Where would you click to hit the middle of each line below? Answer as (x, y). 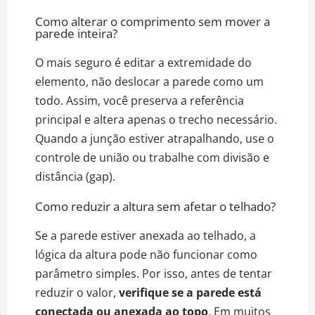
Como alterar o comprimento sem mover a (153, 22)
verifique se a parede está (190, 293)
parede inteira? (76, 34)
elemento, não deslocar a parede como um (149, 82)
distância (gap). (75, 177)
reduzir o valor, (77, 293)
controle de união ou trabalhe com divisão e (152, 158)
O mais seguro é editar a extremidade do (143, 63)
